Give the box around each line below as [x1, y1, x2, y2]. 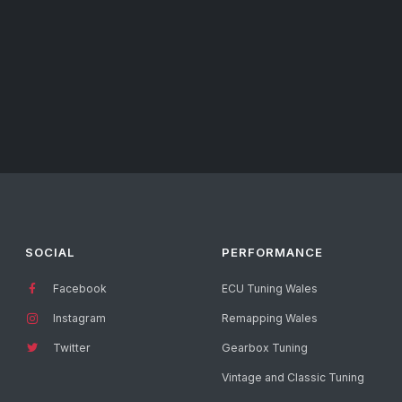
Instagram [50, 311, 106, 326]
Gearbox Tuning [221, 341, 308, 355]
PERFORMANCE [221, 245, 323, 260]
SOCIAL [25, 245, 74, 260]
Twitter [50, 341, 91, 355]
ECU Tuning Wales [221, 282, 318, 296]
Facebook [50, 282, 107, 296]
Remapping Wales [221, 311, 318, 326]
